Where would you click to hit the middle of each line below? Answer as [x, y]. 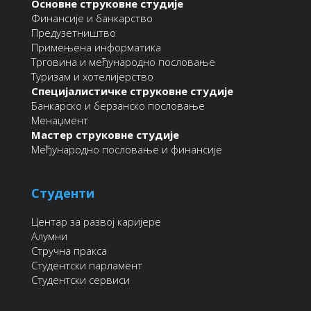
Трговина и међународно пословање [123, 62]
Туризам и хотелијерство [92, 77]
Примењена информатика [96, 48]
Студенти [62, 193]
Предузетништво [73, 33]
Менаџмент [59, 120]
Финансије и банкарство [92, 18]
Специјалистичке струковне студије [132, 91]
